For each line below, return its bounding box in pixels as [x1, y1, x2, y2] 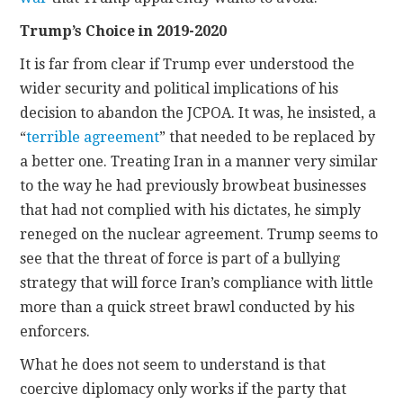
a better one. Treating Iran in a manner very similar [20, 153, 379, 171]
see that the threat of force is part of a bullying [20, 250, 341, 268]
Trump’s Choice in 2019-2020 [20, 22, 228, 40]
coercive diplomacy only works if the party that [20, 381, 347, 399]
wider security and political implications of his [20, 80, 339, 98]
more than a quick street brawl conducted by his [20, 299, 355, 317]
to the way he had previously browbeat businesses [20, 177, 367, 195]
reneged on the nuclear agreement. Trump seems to [20, 226, 379, 244]
